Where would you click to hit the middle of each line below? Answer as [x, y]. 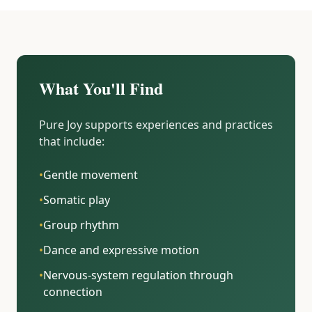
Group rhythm [81, 225]
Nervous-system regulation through [138, 275]
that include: [72, 142]
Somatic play [77, 200]
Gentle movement [91, 175]
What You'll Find [101, 88]
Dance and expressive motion [121, 250]
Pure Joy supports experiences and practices [156, 125]
